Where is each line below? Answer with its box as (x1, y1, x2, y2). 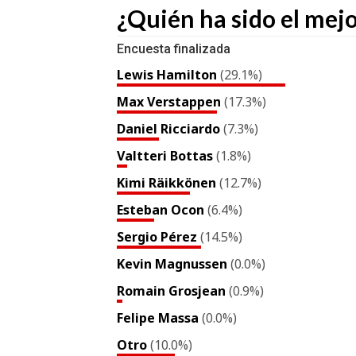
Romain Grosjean (117, 282, 229, 300)
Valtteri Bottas (117, 147, 216, 164)
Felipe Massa (117, 309, 202, 327)
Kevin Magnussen (117, 255, 230, 273)
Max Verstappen (117, 93, 224, 110)
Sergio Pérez (117, 228, 200, 246)
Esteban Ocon (117, 201, 207, 219)
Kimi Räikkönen (117, 174, 219, 192)
